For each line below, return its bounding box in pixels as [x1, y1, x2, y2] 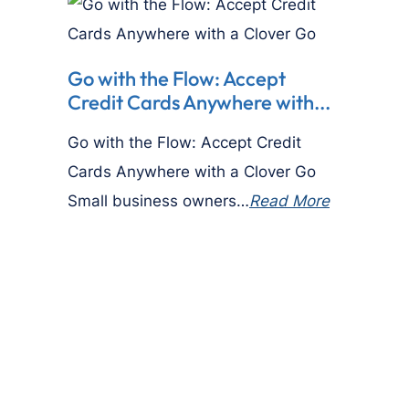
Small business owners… [68, 191, 249, 210]
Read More [249, 191, 330, 210]
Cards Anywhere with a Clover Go [68, 162, 316, 181]
